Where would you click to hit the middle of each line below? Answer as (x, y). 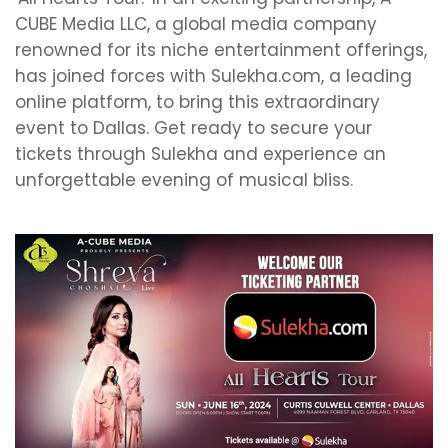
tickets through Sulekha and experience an (200, 154)
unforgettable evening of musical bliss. (184, 180)
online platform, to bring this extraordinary (197, 102)
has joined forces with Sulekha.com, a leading (213, 76)
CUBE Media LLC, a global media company (196, 24)
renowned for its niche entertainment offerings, (221, 50)
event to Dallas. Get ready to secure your (193, 128)
